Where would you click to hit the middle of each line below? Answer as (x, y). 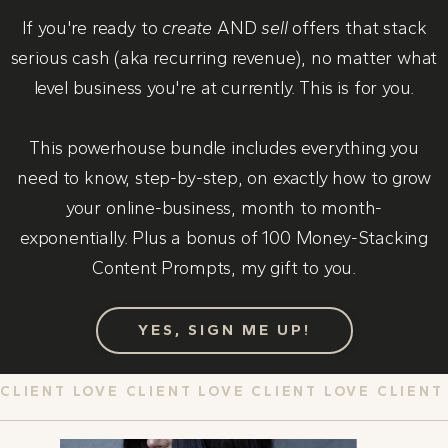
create (187, 27)
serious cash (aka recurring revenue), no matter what (224, 57)
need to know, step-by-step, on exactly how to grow (224, 177)
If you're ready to (92, 27)
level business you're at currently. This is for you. (224, 87)
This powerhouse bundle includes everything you (224, 147)
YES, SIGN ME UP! (224, 329)
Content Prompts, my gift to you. (224, 267)
